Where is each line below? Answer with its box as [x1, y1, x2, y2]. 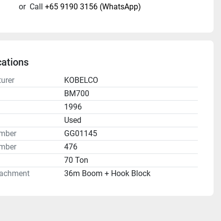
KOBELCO [64, 75, 98, 85]
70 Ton [64, 155, 88, 165]
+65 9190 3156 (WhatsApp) [45, 2, 142, 12]
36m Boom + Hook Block [64, 169, 150, 179]
